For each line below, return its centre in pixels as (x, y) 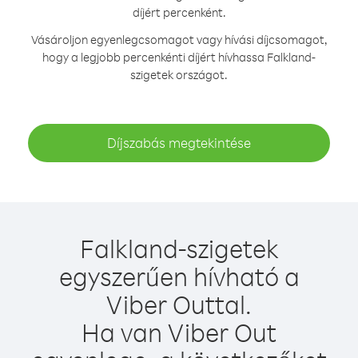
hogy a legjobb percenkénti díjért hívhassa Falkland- (179, 57)
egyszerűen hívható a (179, 276)
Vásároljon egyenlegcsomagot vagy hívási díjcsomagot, (179, 40)
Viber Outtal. (179, 304)
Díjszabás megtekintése (179, 143)
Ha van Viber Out (179, 332)
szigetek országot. (179, 75)
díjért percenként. (179, 12)
